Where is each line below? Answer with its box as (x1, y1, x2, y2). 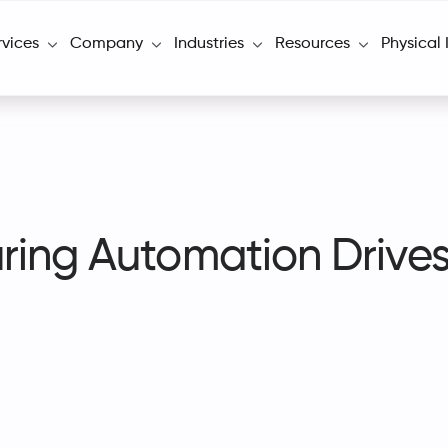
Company (70, 35, 147, 52)
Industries (174, 35, 248, 52)
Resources (275, 35, 354, 52)
